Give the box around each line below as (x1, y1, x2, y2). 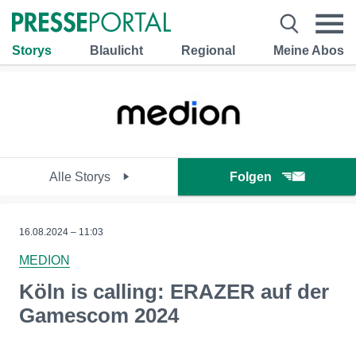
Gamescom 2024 (19, 304, 179, 327)
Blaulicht (90, 43, 143, 57)
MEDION (19, 253, 70, 267)
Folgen (230, 170, 272, 184)
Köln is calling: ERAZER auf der (19, 280, 329, 304)
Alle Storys (48, 170, 114, 184)
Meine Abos (273, 43, 344, 57)
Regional (181, 43, 235, 57)
